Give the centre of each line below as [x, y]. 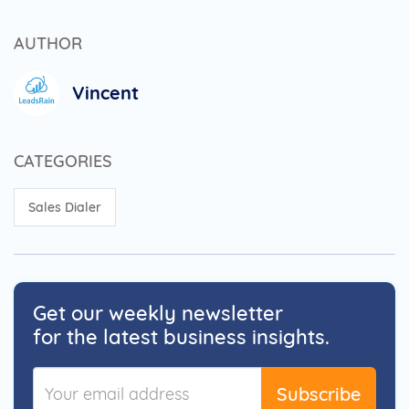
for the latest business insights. [181, 336]
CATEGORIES [63, 161]
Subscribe [319, 393]
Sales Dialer [65, 207]
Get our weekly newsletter [158, 313]
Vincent [105, 92]
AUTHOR [48, 43]
